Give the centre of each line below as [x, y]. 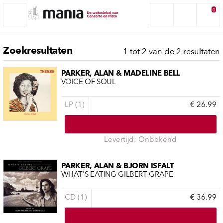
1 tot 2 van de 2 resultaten [171, 52]
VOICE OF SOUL [88, 82]
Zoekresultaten [38, 51]
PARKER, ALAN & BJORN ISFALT [117, 167]
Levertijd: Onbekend [141, 140]
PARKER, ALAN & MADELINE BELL [120, 74]
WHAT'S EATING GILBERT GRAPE [117, 175]
